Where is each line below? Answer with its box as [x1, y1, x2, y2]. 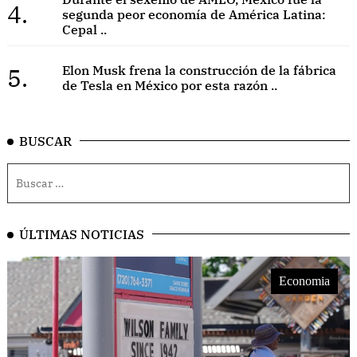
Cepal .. [61, 21, 107, 37]
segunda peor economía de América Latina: [61, 6, 326, 22]
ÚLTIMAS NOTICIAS [19, 226, 144, 243]
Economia [279, 274, 330, 288]
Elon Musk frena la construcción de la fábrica [61, 62, 336, 79]
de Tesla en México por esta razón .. [61, 77, 277, 94]
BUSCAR [19, 133, 72, 150]
